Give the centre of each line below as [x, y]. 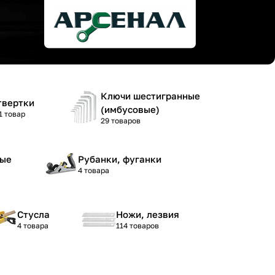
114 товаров [137, 226]
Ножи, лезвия [148, 214]
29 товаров [121, 121]
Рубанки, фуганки [120, 159]
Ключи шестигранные [150, 96]
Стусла [33, 214]
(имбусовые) [130, 109]
